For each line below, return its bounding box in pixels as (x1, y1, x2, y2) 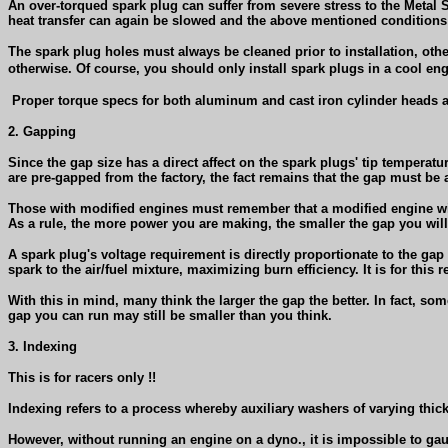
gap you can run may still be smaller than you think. (8, 307, 336, 323)
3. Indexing (8, 338, 77, 354)
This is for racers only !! (8, 369, 160, 385)
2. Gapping (8, 123, 76, 139)
